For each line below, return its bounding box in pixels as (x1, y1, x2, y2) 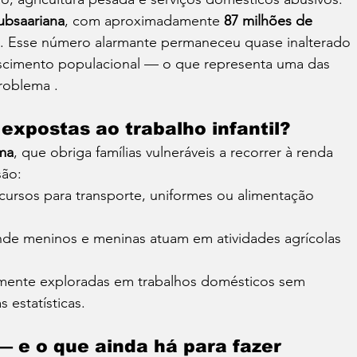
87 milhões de (224, 12, 316, 30)
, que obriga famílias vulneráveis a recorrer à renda (14, 143, 337, 162)
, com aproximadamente (65, 12, 224, 30)
